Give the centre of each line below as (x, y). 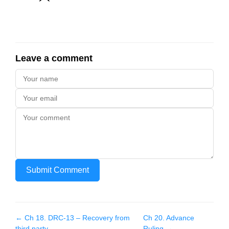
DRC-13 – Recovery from (89, 218)
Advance (180, 218)
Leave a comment (54, 58)
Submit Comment (58, 170)
